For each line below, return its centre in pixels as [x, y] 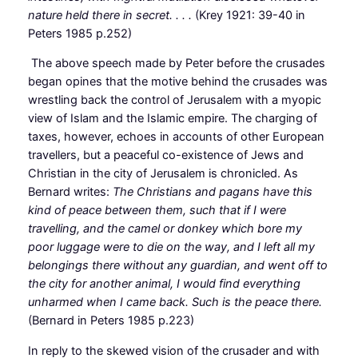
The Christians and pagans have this [212, 192]
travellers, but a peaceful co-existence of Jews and [165, 155]
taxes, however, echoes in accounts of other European [176, 137]
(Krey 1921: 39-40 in [250, 15]
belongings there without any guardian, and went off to [177, 266]
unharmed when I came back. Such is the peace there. [175, 302]
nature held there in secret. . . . [111, 15]
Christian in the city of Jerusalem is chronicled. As [163, 174]
